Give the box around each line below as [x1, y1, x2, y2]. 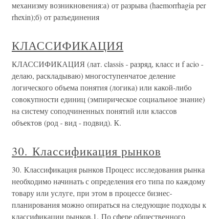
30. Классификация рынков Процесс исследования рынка [12, 164, 205, 175]
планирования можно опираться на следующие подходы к [12, 199, 206, 210]
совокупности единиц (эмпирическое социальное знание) [12, 94, 205, 104]
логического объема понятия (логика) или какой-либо [12, 82, 192, 92]
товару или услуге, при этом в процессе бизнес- [12, 188, 172, 198]
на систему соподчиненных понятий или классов [12, 106, 177, 116]
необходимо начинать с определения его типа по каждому [12, 176, 205, 186]
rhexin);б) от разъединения [12, 12, 99, 22]
